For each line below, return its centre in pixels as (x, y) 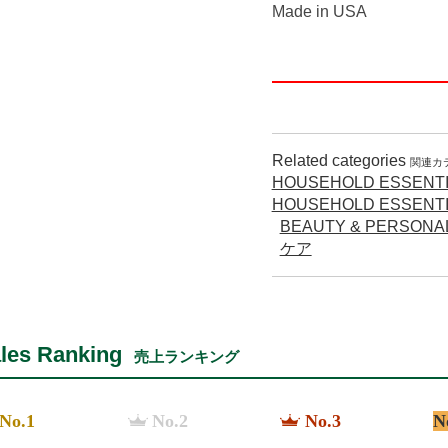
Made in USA (319, 11)
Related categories (340, 160)
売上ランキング (186, 356)
